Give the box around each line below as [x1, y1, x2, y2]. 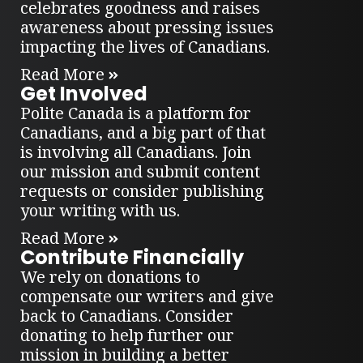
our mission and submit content [20, 160, 261, 183]
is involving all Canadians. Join [20, 141, 252, 164]
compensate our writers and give [20, 285, 275, 308]
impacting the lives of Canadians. [20, 36, 271, 58]
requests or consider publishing [20, 180, 265, 203]
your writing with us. [20, 199, 181, 222]
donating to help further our [20, 324, 235, 347]
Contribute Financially [20, 244, 245, 271]
